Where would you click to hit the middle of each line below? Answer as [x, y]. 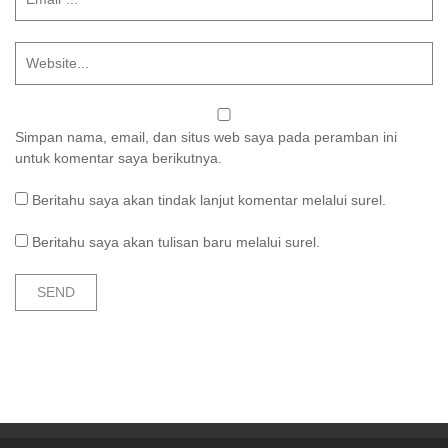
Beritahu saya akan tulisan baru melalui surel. [176, 241]
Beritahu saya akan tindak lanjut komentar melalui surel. [209, 199]
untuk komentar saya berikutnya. [118, 157]
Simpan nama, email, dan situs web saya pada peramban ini [206, 136]
